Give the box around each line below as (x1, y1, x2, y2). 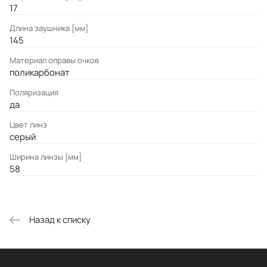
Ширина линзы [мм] (10, 151, 82, 163)
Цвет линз (10, 119, 47, 131)
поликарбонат (10, 66, 70, 79)
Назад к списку (29, 213, 91, 225)
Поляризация (10, 87, 58, 98)
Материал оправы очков (10, 55, 99, 66)
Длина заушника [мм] (10, 23, 88, 34)
